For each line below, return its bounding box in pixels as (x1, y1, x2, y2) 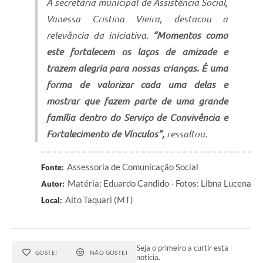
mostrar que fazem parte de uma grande (46, 95, 228, 106)
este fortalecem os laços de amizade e (46, 46, 228, 57)
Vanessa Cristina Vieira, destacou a (46, 13, 228, 24)
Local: (41, 195, 62, 205)
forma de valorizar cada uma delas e (46, 79, 228, 90)
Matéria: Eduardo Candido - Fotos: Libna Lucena (68, 177, 251, 188)
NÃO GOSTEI (89, 248, 128, 256)
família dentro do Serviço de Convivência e (46, 112, 228, 123)
